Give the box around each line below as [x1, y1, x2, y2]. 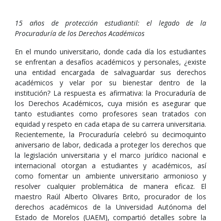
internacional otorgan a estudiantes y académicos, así [15, 161, 206, 170]
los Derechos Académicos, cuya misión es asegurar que [15, 99, 206, 108]
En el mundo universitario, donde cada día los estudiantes [15, 47, 206, 56]
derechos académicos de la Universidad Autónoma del [15, 202, 206, 212]
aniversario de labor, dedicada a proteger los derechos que [15, 140, 206, 149]
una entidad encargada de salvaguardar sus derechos [15, 68, 206, 77]
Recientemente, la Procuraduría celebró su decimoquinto [15, 130, 206, 139]
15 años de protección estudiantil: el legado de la [15, 18, 206, 28]
